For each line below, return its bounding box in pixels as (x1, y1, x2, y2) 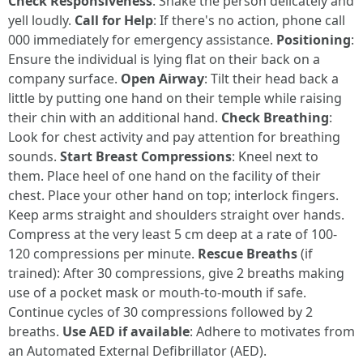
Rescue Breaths (198, 245, 297, 263)
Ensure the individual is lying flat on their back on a (8, 50, 320, 69)
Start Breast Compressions (60, 147, 232, 166)
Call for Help (75, 11, 153, 30)
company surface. (8, 70, 121, 88)
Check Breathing (221, 109, 329, 127)
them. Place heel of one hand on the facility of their (8, 167, 321, 186)
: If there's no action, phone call (153, 11, 345, 30)
